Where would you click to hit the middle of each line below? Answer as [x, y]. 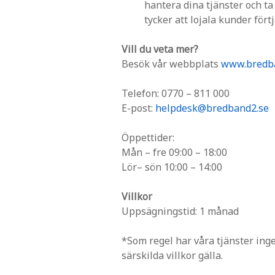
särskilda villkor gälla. [172, 255]
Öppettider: [148, 137]
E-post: [138, 108]
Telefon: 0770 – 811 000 [176, 93]
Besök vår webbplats [171, 64]
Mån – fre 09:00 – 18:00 [174, 152]
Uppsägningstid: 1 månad [180, 211]
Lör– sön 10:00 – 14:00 [172, 167]
